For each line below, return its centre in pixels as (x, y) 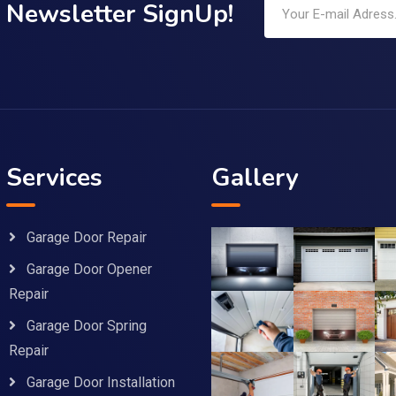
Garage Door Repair (86, 237)
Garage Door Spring (86, 325)
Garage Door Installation (100, 382)
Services (54, 177)
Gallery (255, 177)
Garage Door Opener (89, 269)
